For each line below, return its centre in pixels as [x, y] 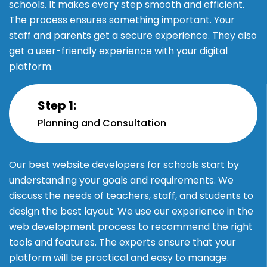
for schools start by [192, 165]
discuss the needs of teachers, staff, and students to [131, 196]
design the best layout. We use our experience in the [131, 212]
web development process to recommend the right [131, 227]
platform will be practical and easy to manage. [119, 258]
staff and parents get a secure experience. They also [133, 36]
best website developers [87, 165]
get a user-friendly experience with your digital [118, 51]
